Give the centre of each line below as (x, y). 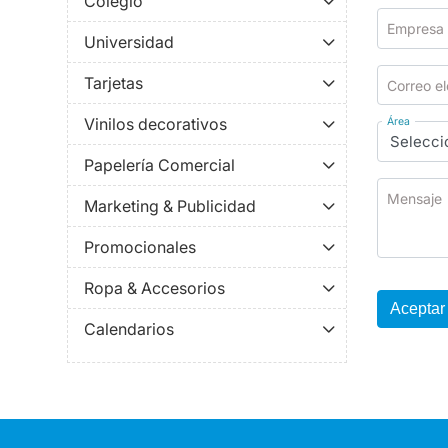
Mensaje (414, 198)
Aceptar (417, 308)
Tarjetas (113, 83)
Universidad (129, 42)
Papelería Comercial (159, 165)
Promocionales (140, 247)
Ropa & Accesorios (154, 288)
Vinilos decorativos (155, 124)
